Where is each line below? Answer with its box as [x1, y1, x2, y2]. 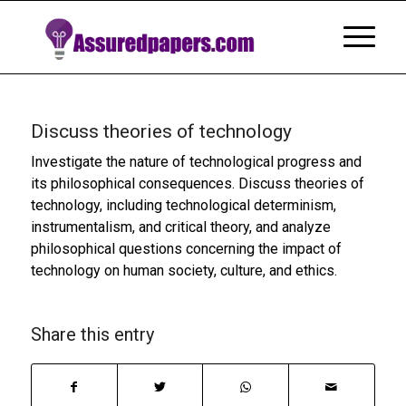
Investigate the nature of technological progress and [30, 153, 362, 170]
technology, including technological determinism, [30, 197, 336, 214]
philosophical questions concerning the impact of [30, 240, 342, 257]
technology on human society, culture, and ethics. [30, 262, 337, 279]
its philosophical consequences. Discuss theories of [30, 175, 364, 192]
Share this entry [30, 324, 154, 345]
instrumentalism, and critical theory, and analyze [30, 218, 331, 236]
